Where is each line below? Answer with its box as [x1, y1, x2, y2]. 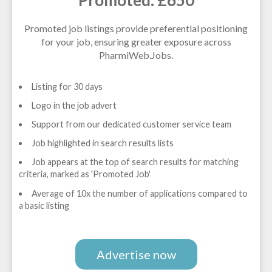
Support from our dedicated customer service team [31, 119, 231, 130]
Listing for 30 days [31, 81, 103, 92]
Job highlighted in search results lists [31, 138, 174, 149]
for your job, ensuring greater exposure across [41, 35, 231, 47]
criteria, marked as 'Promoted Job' [19, 169, 151, 180]
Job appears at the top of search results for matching [31, 157, 239, 168]
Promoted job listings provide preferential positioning [24, 22, 248, 34]
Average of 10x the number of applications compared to [31, 188, 248, 199]
